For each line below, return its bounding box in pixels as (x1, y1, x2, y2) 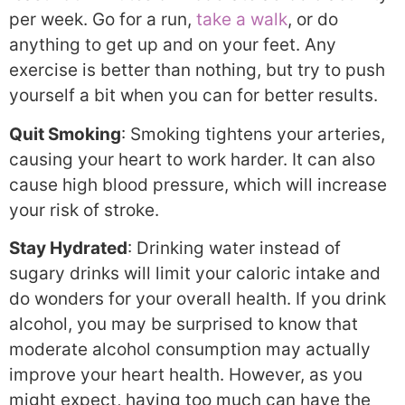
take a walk (196, 9, 287, 31)
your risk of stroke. (9, 199, 159, 221)
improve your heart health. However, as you (9, 364, 363, 386)
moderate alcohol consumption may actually (9, 339, 371, 361)
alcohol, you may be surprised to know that (9, 314, 358, 335)
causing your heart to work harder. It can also (9, 148, 375, 170)
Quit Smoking (9, 123, 121, 145)
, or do (287, 9, 338, 31)
